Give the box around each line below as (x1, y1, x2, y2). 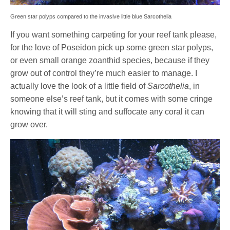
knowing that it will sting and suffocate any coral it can (10, 107, 205, 117)
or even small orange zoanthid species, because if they (10, 56, 210, 65)
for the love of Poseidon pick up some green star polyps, (10, 43, 214, 52)
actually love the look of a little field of (10, 82, 148, 91)
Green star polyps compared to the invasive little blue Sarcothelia (10, 13, 171, 20)
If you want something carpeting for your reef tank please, (10, 30, 217, 40)
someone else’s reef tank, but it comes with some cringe (10, 94, 213, 104)
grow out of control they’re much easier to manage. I (10, 69, 198, 78)
